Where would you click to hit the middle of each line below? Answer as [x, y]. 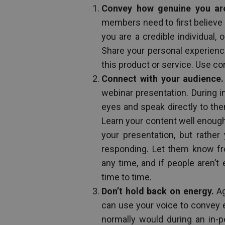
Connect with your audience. [163, 79]
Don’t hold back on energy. [158, 191]
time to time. [127, 177]
